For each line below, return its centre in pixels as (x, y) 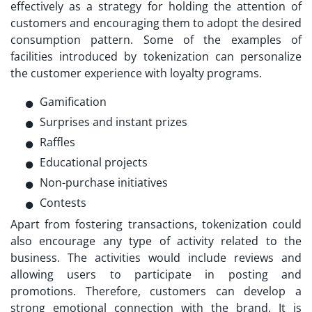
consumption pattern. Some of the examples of (156, 40)
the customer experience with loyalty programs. (136, 73)
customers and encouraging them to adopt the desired (156, 23)
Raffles (57, 142)
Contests (63, 203)
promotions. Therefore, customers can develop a (156, 291)
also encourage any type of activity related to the (156, 241)
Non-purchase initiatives (104, 183)
